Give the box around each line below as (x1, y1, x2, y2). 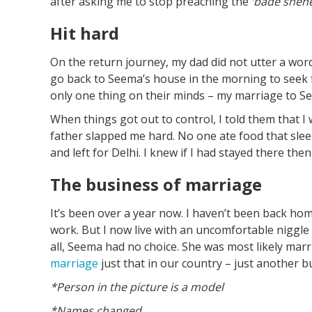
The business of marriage (50, 173, 262, 196)
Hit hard (50, 22, 119, 45)
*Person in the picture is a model (50, 279, 224, 295)
